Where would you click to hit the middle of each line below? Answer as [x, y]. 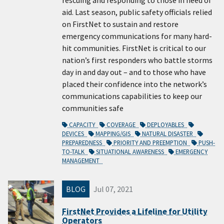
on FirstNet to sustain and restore [120, 24]
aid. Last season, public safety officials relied [137, 12]
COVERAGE [122, 125]
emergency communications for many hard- [137, 36]
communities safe [93, 108]
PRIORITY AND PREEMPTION [151, 143]
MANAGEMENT [82, 161]
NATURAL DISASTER [168, 134]
